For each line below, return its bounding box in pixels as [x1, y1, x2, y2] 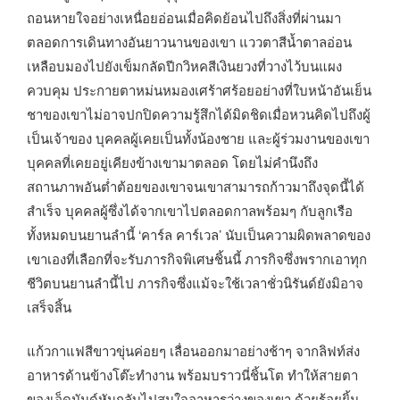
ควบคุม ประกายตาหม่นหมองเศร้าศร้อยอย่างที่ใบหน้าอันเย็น [27, 79, 371, 99]
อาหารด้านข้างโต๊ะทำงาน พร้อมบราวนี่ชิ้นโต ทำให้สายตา [27, 365, 358, 385]
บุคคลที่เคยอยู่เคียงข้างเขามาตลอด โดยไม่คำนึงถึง [27, 152, 318, 171]
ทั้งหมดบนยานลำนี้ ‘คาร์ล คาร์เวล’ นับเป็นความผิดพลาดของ [27, 224, 371, 244]
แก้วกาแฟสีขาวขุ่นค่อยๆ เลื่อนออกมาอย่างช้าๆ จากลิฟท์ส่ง [27, 341, 360, 361]
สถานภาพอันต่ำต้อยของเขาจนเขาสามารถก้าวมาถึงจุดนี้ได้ [27, 176, 364, 196]
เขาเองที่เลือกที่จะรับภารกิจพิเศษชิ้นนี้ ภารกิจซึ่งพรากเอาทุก [27, 248, 367, 268]
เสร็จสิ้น [27, 296, 71, 316]
